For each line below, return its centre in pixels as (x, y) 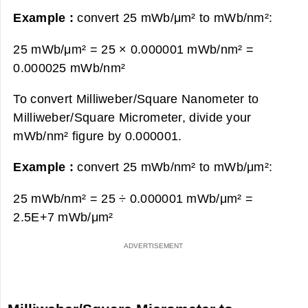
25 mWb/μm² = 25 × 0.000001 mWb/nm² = (134, 49)
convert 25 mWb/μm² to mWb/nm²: (175, 18)
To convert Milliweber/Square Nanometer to (136, 98)
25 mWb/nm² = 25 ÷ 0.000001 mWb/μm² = (133, 198)
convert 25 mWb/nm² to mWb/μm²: (175, 167)
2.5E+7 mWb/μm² (63, 217)
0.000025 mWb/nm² (69, 67)
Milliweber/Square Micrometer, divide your (132, 117)
